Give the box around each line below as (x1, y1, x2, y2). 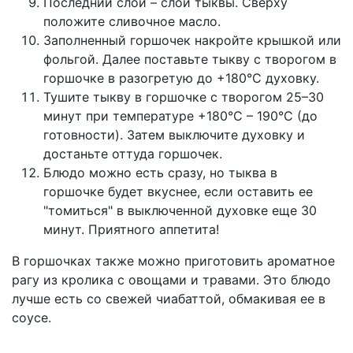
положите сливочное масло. (43, 13, 221, 29)
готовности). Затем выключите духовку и (43, 126, 305, 143)
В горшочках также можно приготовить (12, 252, 267, 269)
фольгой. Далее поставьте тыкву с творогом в (43, 50, 336, 67)
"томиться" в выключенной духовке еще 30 (43, 202, 317, 218)
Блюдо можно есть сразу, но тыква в (43, 164, 277, 180)
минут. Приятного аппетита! (43, 221, 219, 237)
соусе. (12, 309, 51, 325)
